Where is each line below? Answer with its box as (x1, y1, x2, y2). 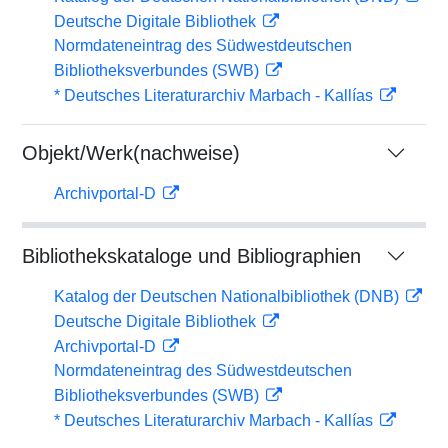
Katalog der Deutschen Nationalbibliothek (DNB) (54, 288, 403, 305)
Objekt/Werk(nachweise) (22, 142, 240, 164)
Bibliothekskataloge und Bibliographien (22, 245, 361, 267)
